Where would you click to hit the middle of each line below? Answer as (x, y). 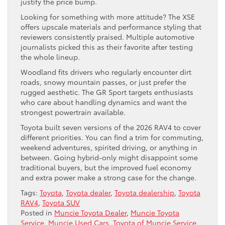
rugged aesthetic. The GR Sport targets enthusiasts (107, 92)
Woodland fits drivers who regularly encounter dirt (106, 72)
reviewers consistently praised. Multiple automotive (107, 37)
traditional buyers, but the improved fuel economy (106, 167)
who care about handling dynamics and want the (104, 102)
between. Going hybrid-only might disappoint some (109, 157)
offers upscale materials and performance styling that (111, 27)
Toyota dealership (144, 192)
